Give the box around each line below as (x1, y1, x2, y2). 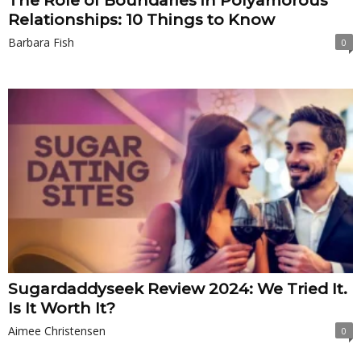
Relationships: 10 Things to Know (8, 10, 275, 30)
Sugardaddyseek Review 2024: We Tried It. (8, 279, 347, 298)
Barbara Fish (8, 35, 74, 51)
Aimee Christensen (8, 322, 106, 338)
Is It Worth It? (8, 298, 115, 317)
